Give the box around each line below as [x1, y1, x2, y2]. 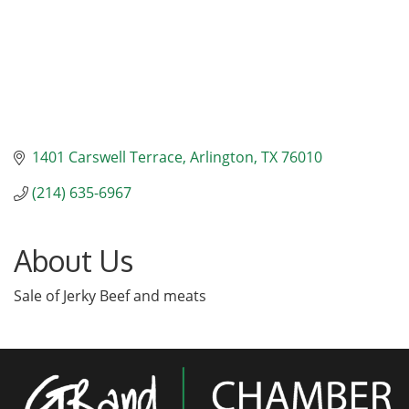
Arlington [190, 147, 254, 168]
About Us [14, 242, 133, 280]
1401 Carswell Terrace [32, 147, 183, 168]
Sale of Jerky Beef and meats [14, 286, 206, 307]
